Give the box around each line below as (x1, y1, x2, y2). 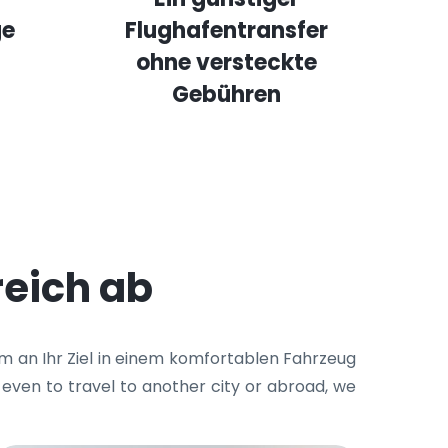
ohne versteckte (135, 47, 317, 78)
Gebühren (171, 79, 281, 110)
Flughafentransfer (124, 15, 328, 46)
